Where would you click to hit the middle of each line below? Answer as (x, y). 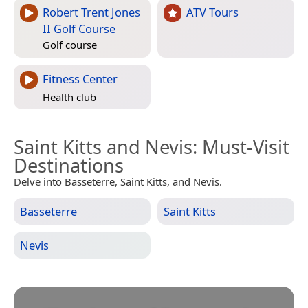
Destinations (69, 166)
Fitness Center (80, 79)
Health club (69, 97)
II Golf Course (79, 29)
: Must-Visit (241, 147)
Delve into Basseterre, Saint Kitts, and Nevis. (118, 182)
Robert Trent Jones (91, 12)
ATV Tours (212, 12)
